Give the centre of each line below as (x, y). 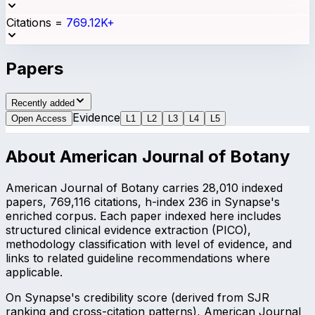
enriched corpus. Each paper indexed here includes (143, 216)
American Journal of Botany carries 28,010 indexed (144, 188)
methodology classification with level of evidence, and (149, 244)
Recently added (43, 103)
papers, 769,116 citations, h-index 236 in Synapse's (143, 202)
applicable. (34, 272)
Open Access (39, 118)
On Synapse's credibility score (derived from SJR (137, 298)
